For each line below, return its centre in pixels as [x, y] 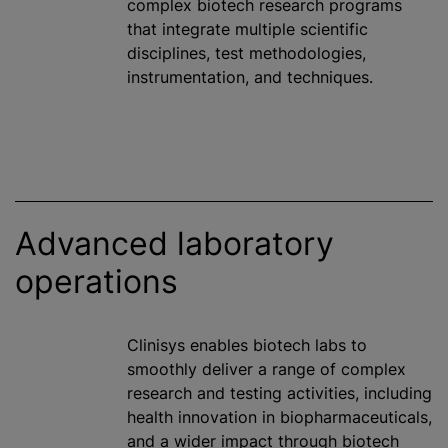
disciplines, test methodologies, [246, 53]
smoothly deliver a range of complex [266, 369]
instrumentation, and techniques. [250, 77]
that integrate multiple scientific [247, 29]
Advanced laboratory [174, 243]
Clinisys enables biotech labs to [247, 345]
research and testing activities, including [279, 393]
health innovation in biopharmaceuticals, [279, 417]
